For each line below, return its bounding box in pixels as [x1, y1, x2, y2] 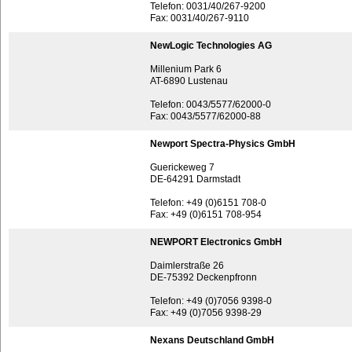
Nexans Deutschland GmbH [150, 335, 274, 346]
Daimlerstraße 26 [150, 260, 224, 271]
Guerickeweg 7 [150, 162, 214, 173]
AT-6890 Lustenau [150, 75, 228, 86]
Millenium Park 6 [150, 64, 222, 75]
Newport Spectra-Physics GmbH [150, 138, 295, 149]
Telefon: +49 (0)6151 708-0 [150, 197, 266, 208]
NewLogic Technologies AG [150, 40, 272, 51]
